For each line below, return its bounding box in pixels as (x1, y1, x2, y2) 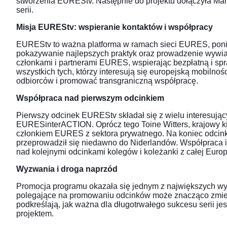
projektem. (16, 209, 54, 218)
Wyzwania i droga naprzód (16, 165, 118, 174)
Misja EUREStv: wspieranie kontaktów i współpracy (16, 23, 213, 32)
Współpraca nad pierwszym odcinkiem (16, 94, 164, 103)
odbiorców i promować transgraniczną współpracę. (16, 77, 198, 86)
